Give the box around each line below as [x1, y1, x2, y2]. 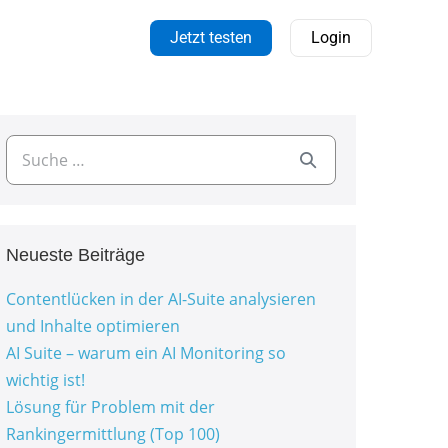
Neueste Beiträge [5, 245, 145, 265]
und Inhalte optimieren [5, 315, 180, 337]
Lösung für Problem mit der [5, 396, 215, 418]
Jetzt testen [169, 27, 252, 47]
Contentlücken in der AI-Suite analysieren [5, 288, 316, 310]
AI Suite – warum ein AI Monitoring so [5, 342, 286, 364]
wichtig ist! [5, 369, 85, 391]
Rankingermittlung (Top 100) [5, 423, 220, 445]
